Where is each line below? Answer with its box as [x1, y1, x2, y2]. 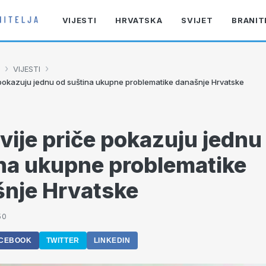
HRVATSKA [115, 15, 163, 25]
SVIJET [181, 15, 213, 25]
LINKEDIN [93, 236, 131, 245]
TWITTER [46, 236, 80, 245]
